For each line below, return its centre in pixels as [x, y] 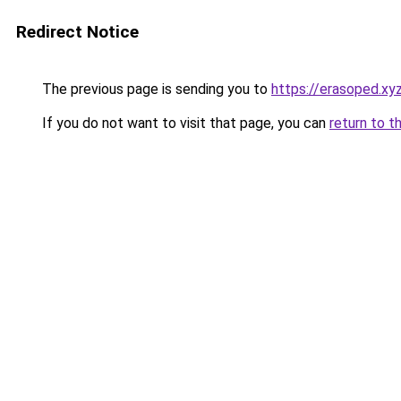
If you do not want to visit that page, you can [184, 123]
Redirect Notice [77, 32]
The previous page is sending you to [155, 89]
